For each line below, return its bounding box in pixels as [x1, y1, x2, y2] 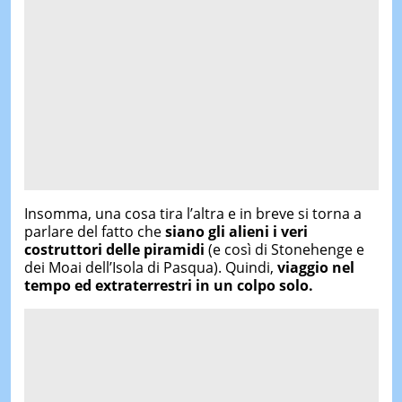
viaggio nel [276, 257, 354, 277]
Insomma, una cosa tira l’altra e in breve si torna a [23, 203, 362, 223]
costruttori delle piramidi [23, 239, 205, 259]
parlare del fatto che [23, 221, 165, 241]
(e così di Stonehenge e [204, 239, 364, 259]
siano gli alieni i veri [164, 221, 308, 241]
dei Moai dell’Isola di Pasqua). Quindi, [23, 257, 277, 277]
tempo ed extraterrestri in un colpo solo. [23, 275, 313, 295]
